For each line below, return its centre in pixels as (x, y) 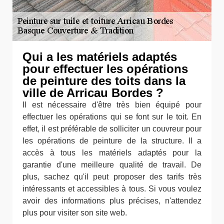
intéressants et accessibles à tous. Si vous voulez (112, 189)
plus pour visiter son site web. (75, 213)
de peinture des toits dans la (104, 81)
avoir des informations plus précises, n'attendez (112, 201)
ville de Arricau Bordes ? (93, 93)
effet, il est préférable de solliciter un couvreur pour (112, 129)
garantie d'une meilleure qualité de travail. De (112, 165)
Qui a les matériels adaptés (100, 57)
